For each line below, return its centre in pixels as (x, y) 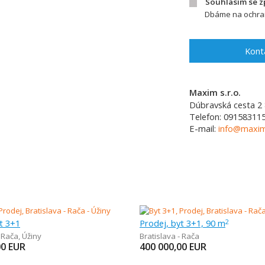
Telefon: (206, 117)
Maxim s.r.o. (215, 92)
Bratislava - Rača (169, 236)
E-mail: (204, 128)
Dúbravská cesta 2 (226, 105)
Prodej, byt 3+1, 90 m (182, 223)
